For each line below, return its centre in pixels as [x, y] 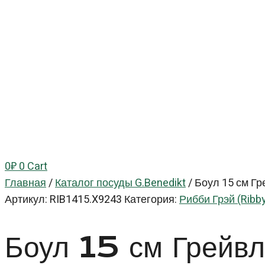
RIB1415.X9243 [87, 200]
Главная [25, 183]
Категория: [151, 200]
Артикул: [27, 200]
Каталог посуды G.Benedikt [120, 183]
